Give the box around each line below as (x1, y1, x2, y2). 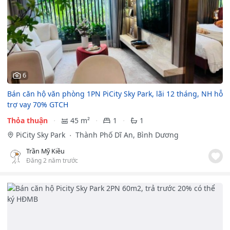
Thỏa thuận (7, 116, 48, 126)
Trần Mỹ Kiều (26, 147, 65, 156)
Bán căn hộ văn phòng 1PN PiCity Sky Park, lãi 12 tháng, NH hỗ (7, 89, 223, 99)
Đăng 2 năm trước (26, 156, 78, 165)
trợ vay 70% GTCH (7, 100, 68, 110)
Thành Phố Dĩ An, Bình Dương (73, 130, 179, 140)
